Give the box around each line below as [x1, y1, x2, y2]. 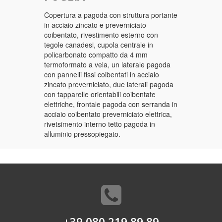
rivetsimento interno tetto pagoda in [44, 118, 155, 129]
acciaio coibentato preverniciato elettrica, [44, 109, 172, 119]
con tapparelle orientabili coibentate [44, 89, 156, 99]
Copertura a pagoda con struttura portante [44, 9, 177, 20]
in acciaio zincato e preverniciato [44, 19, 146, 30]
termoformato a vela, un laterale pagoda [44, 59, 170, 69]
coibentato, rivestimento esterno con [44, 29, 158, 40]
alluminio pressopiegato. [44, 128, 120, 139]
